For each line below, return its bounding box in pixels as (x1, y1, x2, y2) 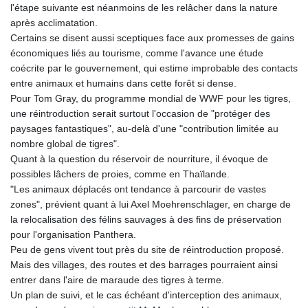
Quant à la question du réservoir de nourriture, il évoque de (10, 153, 268, 165)
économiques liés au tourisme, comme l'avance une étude (10, 47, 263, 59)
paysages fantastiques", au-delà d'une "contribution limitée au (10, 123, 278, 135)
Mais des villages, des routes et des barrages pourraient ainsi (10, 259, 278, 271)
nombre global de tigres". (10, 138, 120, 150)
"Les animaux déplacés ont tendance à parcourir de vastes (10, 184, 266, 195)
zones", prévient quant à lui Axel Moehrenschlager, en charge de (10, 199, 291, 210)
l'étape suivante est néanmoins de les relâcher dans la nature (10, 2, 278, 14)
